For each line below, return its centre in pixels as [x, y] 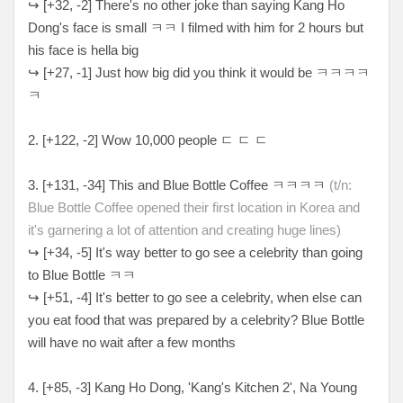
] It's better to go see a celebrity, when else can [225, 297]
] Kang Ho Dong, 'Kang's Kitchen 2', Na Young [222, 387]
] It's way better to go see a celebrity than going [225, 252]
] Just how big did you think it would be [202, 72]
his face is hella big [85, 49]
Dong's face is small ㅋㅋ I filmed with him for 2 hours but [196, 27]
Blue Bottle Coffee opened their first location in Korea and [194, 207]
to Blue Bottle [68, 274]
